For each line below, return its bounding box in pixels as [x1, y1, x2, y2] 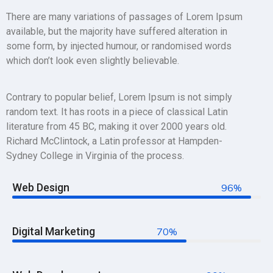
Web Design [12, 181, 69, 194]
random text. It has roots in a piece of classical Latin [6, 106, 228, 118]
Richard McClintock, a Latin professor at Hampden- [6, 135, 222, 147]
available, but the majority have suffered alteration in [6, 26, 227, 37]
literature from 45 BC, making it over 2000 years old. [6, 121, 227, 132]
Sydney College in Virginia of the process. [6, 150, 184, 161]
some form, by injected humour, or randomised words [6, 40, 232, 52]
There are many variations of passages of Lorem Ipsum [6, 11, 243, 23]
